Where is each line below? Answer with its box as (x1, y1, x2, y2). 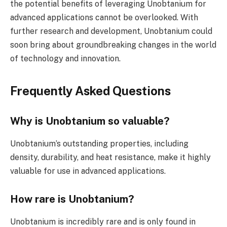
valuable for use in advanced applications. (10, 166, 166, 176)
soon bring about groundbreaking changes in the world (10, 40, 216, 50)
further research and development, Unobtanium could (10, 26, 212, 36)
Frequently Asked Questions (10, 83, 171, 98)
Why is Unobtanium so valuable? (10, 115, 170, 128)
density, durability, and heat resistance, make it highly (10, 152, 211, 162)
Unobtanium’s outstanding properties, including (10, 138, 188, 148)
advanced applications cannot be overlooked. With (10, 13, 198, 23)
